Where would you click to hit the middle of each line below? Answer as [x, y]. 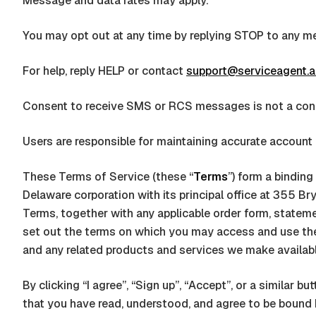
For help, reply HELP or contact [103, 71]
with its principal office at [204, 195]
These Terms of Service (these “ [108, 177]
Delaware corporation [79, 195]
